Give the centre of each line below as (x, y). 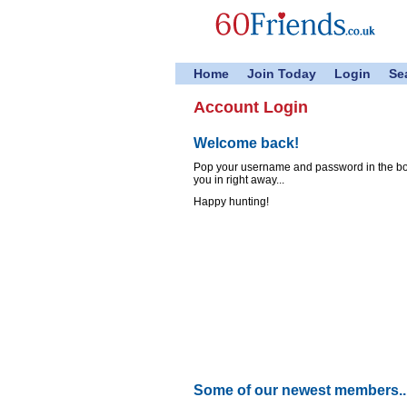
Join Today (282, 74)
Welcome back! (246, 143)
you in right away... (239, 180)
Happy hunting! (231, 202)
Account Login (251, 107)
